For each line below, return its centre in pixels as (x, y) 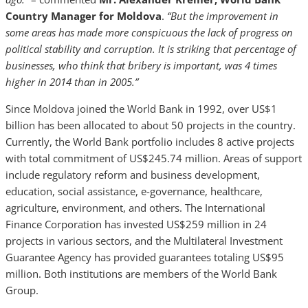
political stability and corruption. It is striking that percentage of (151, 49)
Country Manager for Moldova (84, 16)
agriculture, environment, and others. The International (135, 208)
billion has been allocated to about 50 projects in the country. (151, 125)
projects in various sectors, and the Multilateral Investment (144, 241)
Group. (22, 290)
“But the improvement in (221, 16)
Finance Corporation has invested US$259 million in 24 (136, 224)
